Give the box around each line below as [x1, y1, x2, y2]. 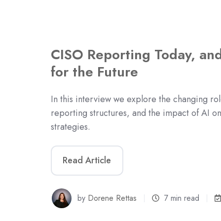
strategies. [51, 120, 90, 133]
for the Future [51, 62, 138, 82]
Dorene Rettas [88, 192, 137, 204]
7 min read [164, 192, 200, 204]
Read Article [63, 154, 111, 167]
